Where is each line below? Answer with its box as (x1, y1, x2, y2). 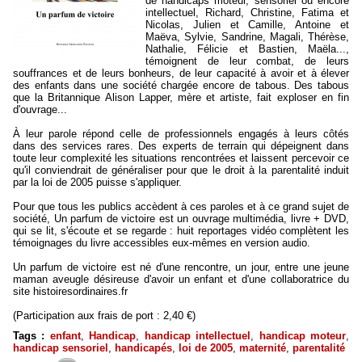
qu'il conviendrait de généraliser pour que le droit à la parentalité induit (13, 164, 349, 176)
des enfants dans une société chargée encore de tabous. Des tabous (13, 79, 349, 91)
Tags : (13, 330, 50, 342)
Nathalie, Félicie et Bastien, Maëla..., (145, 43, 349, 55)
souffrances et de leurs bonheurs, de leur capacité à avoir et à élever (13, 67, 349, 79)
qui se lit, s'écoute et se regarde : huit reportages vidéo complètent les (13, 225, 349, 237)
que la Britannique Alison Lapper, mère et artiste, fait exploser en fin (13, 91, 349, 103)
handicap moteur (259, 330, 347, 342)
